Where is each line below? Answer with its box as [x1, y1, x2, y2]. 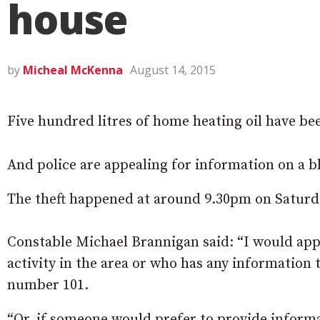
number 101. [7, 276, 89, 294]
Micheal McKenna [23, 62, 123, 78]
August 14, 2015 [130, 62, 216, 78]
